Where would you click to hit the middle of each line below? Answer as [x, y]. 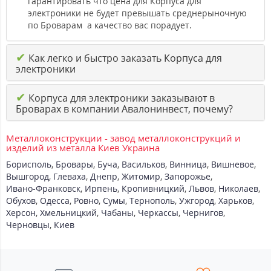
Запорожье [188, 177]
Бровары [74, 165]
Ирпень [101, 189]
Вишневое [233, 165]
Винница [188, 165]
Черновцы [28, 225]
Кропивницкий [153, 189]
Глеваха [70, 177]
